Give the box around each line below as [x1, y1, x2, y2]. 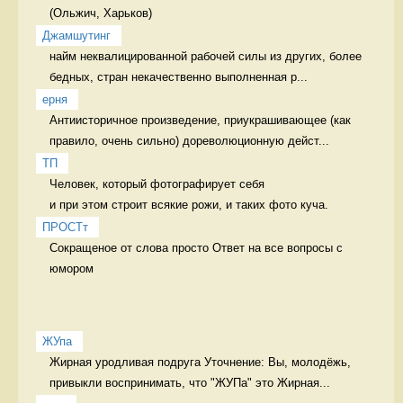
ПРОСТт [42, 220, 88, 234]
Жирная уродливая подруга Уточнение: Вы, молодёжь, [49, 355, 351, 369]
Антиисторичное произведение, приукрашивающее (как [49, 113, 351, 127]
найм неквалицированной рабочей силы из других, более [49, 49, 362, 63]
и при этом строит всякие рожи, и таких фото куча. [49, 198, 332, 211]
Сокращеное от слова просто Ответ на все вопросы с [49, 241, 343, 255]
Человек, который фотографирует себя [49, 177, 268, 191]
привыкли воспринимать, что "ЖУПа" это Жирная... [49, 376, 330, 390]
